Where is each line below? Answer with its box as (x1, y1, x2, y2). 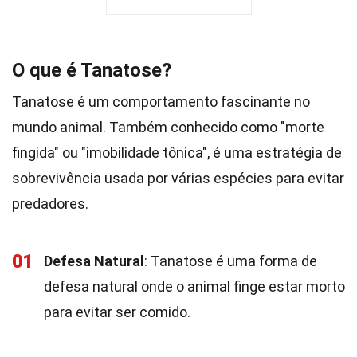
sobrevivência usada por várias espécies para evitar (12, 170, 344, 186)
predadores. (12, 195, 88, 212)
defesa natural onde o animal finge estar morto (44, 278, 345, 295)
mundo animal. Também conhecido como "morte (12, 119, 324, 135)
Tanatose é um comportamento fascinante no (12, 93, 310, 110)
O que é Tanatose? (12, 59, 171, 81)
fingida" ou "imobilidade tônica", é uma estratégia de (12, 144, 342, 161)
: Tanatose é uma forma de (144, 253, 317, 269)
